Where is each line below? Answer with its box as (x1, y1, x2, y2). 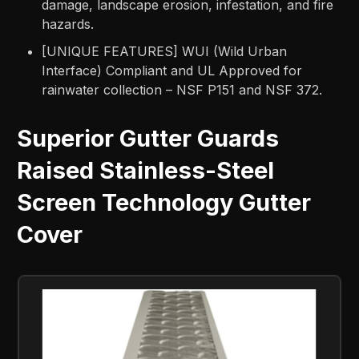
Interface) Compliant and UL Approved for (42, 63, 303, 79)
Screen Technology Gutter (17, 188, 312, 217)
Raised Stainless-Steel (17, 156, 275, 185)
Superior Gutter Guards (17, 124, 280, 153)
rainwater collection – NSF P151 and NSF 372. (42, 82, 323, 99)
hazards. (42, 16, 95, 33)
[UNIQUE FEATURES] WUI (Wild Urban (42, 43, 288, 60)
